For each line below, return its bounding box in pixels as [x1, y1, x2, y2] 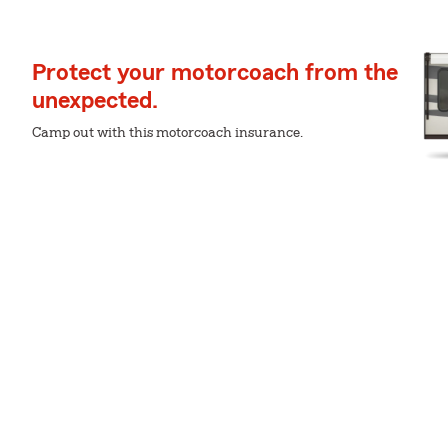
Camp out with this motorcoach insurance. [32, 126, 303, 140]
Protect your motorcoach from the [32, 61, 398, 85]
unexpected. [32, 89, 158, 113]
